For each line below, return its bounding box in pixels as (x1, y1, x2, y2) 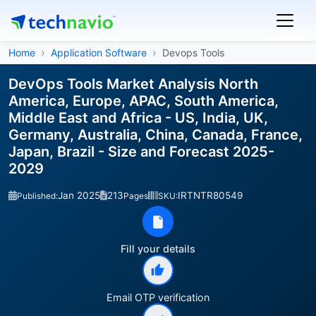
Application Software (51, 47, 147, 59)
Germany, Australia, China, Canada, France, (8, 126, 303, 143)
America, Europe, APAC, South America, (8, 92, 279, 109)
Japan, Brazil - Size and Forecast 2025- (8, 143, 274, 160)
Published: (17, 190, 58, 201)
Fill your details (121, 243, 195, 255)
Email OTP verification (107, 291, 209, 303)
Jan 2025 (58, 190, 100, 201)
